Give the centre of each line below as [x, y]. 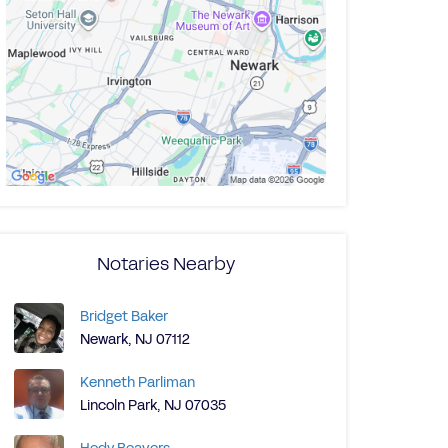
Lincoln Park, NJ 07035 [153, 405]
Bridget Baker [124, 316]
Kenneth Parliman [137, 382]
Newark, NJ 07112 [135, 339]
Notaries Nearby [166, 264]
